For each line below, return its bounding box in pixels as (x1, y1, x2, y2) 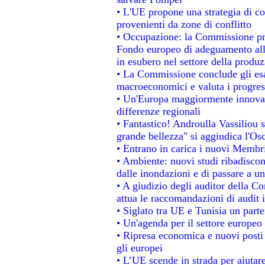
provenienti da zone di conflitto (116, 18, 251, 30)
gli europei (116, 241, 163, 254)
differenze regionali (116, 105, 201, 117)
